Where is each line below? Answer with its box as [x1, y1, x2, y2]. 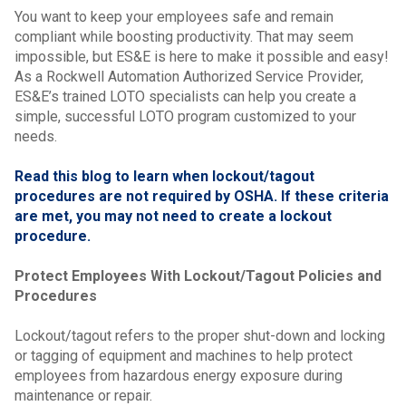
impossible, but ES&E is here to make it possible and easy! [14, 48, 389, 66]
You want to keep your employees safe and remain [14, 8, 333, 26]
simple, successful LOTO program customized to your [14, 108, 356, 126]
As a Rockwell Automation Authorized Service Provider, [14, 68, 363, 86]
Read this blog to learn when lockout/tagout [14, 168, 314, 186]
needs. [14, 128, 57, 146]
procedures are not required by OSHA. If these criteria [14, 188, 389, 206]
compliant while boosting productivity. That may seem [14, 28, 353, 46]
